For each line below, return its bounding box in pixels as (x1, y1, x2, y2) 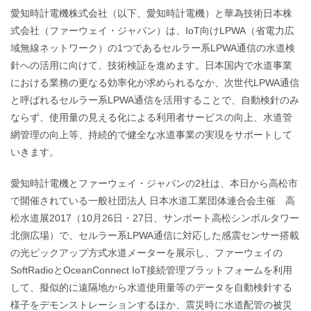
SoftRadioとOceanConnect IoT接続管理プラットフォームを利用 (10, 264, 292, 276)
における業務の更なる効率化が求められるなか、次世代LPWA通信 (10, 77, 299, 88)
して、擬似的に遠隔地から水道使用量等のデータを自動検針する (10, 282, 292, 293)
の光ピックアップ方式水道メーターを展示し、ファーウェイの (10, 247, 283, 258)
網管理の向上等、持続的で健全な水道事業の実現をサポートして (10, 129, 292, 140)
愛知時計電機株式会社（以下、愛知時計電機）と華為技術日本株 (10, 8, 292, 19)
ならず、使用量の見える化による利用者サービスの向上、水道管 (10, 112, 292, 123)
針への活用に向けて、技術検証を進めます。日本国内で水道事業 (10, 60, 292, 71)
